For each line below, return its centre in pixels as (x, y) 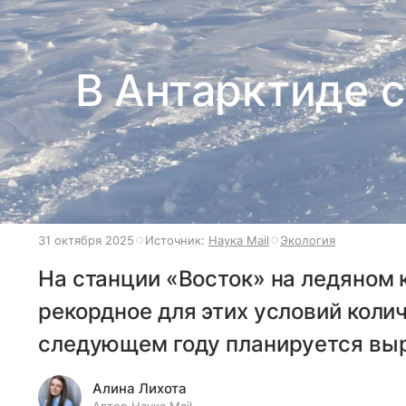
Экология (308, 240)
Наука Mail (239, 240)
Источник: (177, 240)
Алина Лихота (140, 388)
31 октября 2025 (86, 240)
